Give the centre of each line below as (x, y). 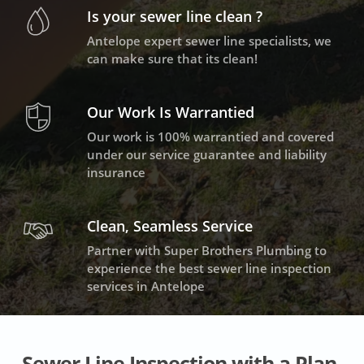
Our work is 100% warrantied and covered (210, 137)
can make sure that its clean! (172, 59)
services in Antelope (145, 286)
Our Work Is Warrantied (170, 113)
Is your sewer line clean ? (174, 17)
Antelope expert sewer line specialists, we (209, 41)
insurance (116, 173)
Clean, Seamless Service (169, 226)
